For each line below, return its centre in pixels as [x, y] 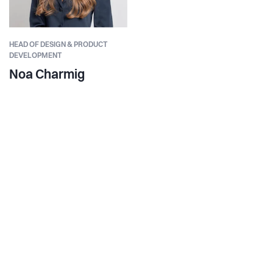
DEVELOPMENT [36, 56]
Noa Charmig [47, 76]
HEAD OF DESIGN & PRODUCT [58, 45]
